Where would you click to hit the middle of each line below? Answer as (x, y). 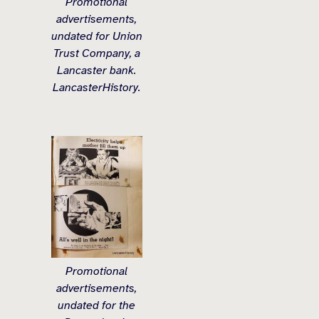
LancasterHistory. (97, 87)
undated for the (97, 306)
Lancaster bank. (97, 70)
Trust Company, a (96, 53)
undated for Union (97, 36)
